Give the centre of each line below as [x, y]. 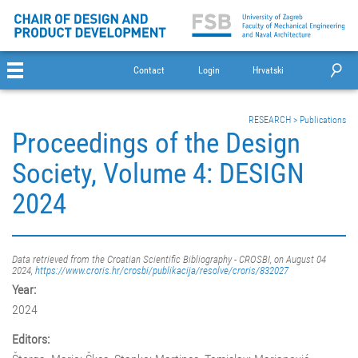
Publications [323, 120]
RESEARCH [270, 120]
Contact [149, 70]
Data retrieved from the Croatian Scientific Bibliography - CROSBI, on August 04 [169, 260]
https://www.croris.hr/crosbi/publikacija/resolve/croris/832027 [162, 271]
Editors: [31, 340]
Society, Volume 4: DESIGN [158, 174]
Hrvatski [268, 70]
